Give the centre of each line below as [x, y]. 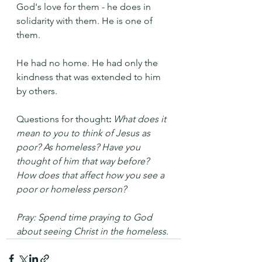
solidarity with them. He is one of [86, 21]
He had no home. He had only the [88, 63]
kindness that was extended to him [90, 77]
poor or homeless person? [71, 189]
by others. [37, 91]
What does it [141, 119]
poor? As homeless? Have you [80, 147]
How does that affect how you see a [92, 175]
